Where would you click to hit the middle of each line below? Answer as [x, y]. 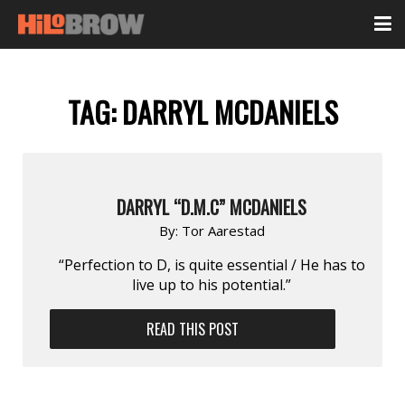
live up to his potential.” [212, 284]
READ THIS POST [193, 329]
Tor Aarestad [223, 230]
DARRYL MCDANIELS [230, 112]
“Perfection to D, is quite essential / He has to [212, 264]
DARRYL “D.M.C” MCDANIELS [212, 207]
